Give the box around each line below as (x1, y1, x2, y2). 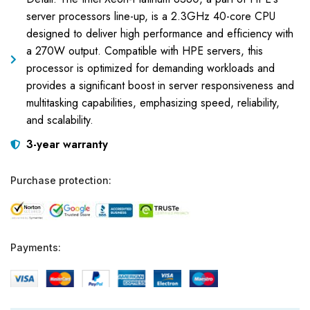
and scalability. (26, 112, 93, 128)
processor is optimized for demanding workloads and (26, 60, 275, 76)
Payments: (10, 241, 61, 254)
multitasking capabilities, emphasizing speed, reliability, (26, 95, 280, 111)
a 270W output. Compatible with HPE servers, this (26, 43, 263, 59)
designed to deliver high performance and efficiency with (26, 26, 293, 42)
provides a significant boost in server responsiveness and (26, 77, 294, 93)
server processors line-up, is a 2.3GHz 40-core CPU (26, 8, 275, 24)
